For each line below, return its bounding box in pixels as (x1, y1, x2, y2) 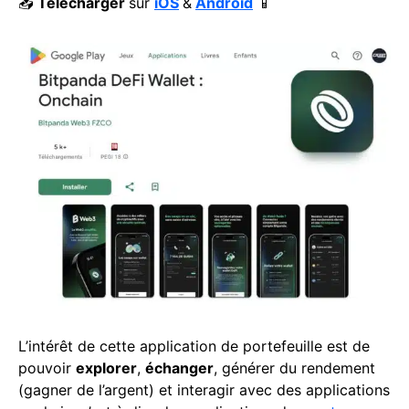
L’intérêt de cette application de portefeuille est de (18, 337, 370, 356)
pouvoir (18, 359, 76, 378)
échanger (145, 359, 214, 378)
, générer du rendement (214, 359, 375, 378)
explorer (76, 359, 137, 378)
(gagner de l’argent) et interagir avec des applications (18, 381, 390, 400)
